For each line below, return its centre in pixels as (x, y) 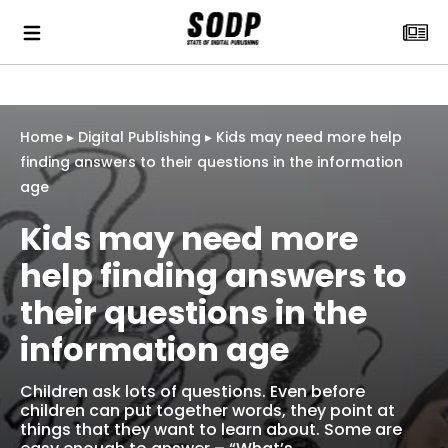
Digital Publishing (139, 137)
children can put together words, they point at (207, 410)
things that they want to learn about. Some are (211, 429)
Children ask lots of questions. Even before (192, 391)
